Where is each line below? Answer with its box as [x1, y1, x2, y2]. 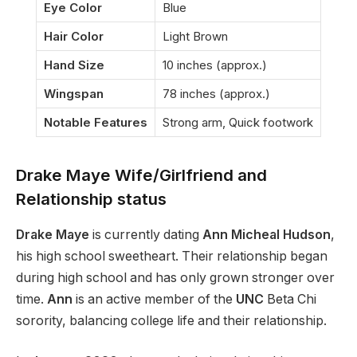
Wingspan [44, 86, 104, 102]
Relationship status [16, 189, 167, 210]
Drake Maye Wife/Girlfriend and [16, 165, 267, 186]
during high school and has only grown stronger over [16, 269, 335, 285]
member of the [144, 291, 233, 307]
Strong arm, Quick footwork [163, 115, 313, 131]
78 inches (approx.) [163, 86, 270, 102]
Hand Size [44, 57, 104, 73]
